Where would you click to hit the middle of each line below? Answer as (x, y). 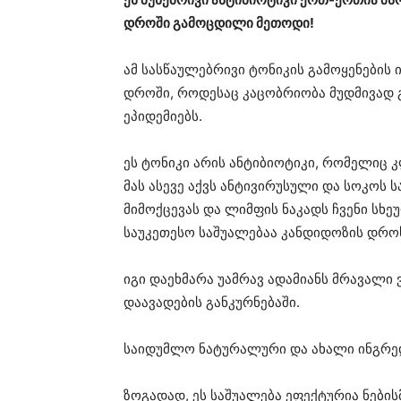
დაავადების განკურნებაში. (212, 302)
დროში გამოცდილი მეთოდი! (219, 23)
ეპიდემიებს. (163, 116)
